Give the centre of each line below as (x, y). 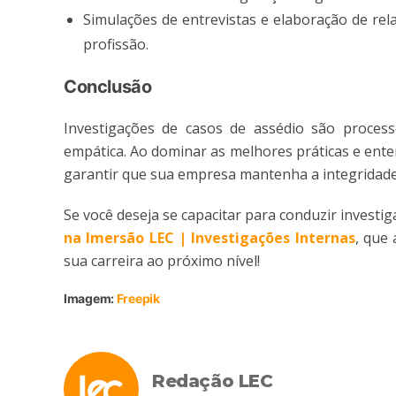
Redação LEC (213, 381)
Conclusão (108, 86)
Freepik (138, 298)
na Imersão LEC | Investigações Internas (209, 237)
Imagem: (90, 298)
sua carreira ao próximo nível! (162, 260)
